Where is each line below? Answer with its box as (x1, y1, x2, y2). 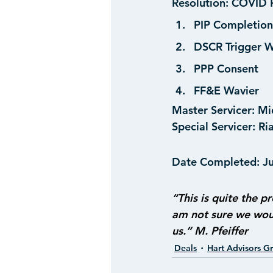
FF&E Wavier (194, 83, 259, 98)
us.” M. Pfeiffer (172, 224, 248, 238)
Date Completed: (172, 155, 260, 169)
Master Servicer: (172, 103, 255, 118)
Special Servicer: (172, 119, 255, 134)
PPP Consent (194, 62, 258, 76)
